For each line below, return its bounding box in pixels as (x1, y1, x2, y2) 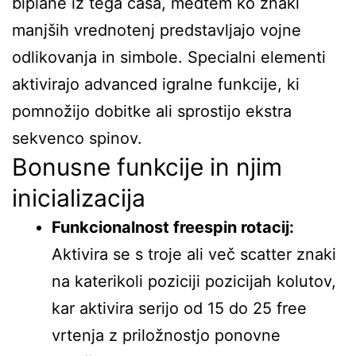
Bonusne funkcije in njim (12, 153, 282, 181)
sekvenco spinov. (12, 129, 142, 148)
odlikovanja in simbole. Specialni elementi (12, 48, 326, 67)
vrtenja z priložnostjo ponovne (52, 326, 281, 345)
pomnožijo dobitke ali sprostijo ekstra (12, 102, 292, 121)
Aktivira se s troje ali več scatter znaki (52, 245, 336, 264)
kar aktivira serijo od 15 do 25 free (52, 299, 307, 318)
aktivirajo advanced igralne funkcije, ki (12, 75, 300, 94)
